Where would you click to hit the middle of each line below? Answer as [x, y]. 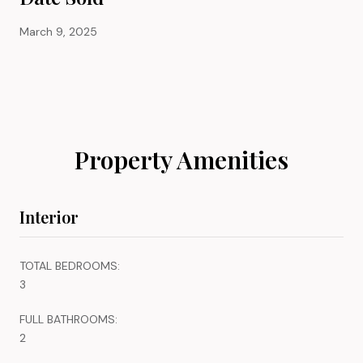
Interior [49, 216]
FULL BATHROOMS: [68, 319]
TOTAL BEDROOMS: [70, 265]
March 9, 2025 [58, 31]
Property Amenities [181, 159]
